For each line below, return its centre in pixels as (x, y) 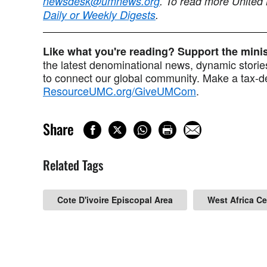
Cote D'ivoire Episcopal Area (115, 200)
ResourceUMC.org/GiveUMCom (119, 90)
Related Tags (73, 165)
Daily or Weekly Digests (99, 14)
